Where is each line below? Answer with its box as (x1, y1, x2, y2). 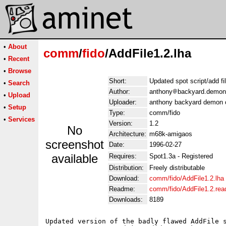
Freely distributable (149, 164, 205, 172)
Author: (109, 88, 130, 95)
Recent (8, 55, 29, 63)
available (51, 152, 98, 165)
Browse (8, 67, 31, 75)
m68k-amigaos (149, 130, 192, 138)
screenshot (45, 138, 104, 151)
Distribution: (109, 164, 144, 172)
